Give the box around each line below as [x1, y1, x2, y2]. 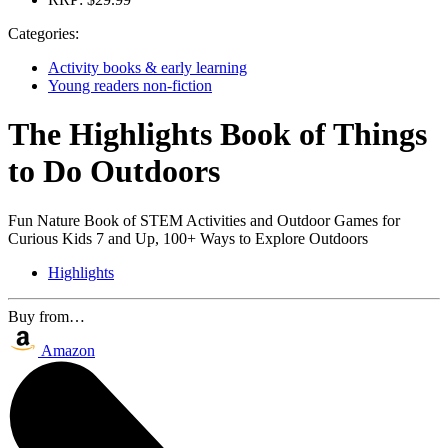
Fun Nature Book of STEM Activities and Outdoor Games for [8, 211, 400, 229]
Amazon [41, 341, 95, 359]
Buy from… [8, 307, 85, 325]
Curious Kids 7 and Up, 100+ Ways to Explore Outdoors [8, 229, 368, 247]
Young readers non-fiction [48, 77, 212, 94]
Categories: [8, 25, 79, 42]
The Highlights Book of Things [8, 116, 427, 153]
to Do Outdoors [8, 153, 220, 190]
